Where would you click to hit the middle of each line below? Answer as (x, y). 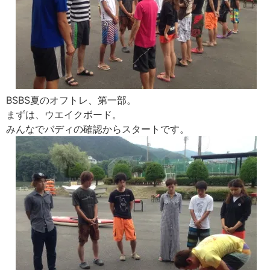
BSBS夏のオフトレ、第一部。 (71, 100)
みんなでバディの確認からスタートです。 (98, 129)
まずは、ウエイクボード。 (64, 115)
